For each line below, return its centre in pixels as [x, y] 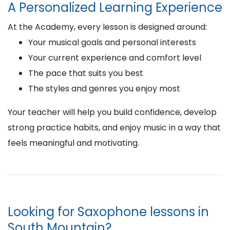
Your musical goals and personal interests [112, 42]
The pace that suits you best [86, 73]
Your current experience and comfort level [115, 58]
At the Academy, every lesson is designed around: [107, 27]
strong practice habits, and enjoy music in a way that [114, 128]
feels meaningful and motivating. [73, 143]
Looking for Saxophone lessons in [108, 212]
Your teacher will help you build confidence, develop [112, 112]
